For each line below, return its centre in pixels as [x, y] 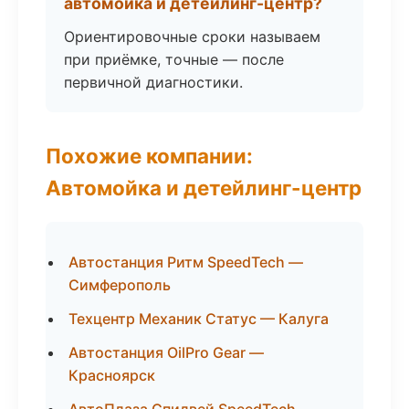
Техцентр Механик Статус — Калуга [199, 319]
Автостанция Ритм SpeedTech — [186, 262]
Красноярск [112, 375]
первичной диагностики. [153, 82]
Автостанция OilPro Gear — [166, 352]
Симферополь [120, 285]
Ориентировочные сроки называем [192, 37]
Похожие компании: [149, 156]
